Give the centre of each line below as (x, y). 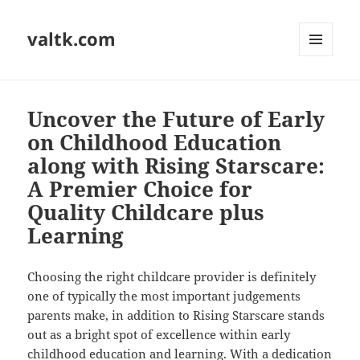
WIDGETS (322, 90)
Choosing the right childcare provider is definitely (172, 277)
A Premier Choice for (140, 189)
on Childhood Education (155, 143)
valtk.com (72, 39)
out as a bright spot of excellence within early (159, 335)
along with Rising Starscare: (176, 166)
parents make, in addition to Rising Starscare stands (176, 315)
